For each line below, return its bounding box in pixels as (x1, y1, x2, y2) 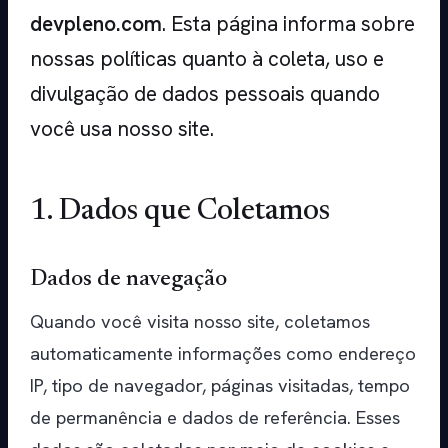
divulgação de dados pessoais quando (30, 80, 380, 108)
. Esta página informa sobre (162, 10, 415, 38)
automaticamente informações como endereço (30, 341, 416, 367)
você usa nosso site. (30, 115, 214, 143)
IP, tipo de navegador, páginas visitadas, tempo (30, 373, 410, 399)
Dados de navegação (30, 268, 227, 292)
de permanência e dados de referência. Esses (30, 405, 400, 431)
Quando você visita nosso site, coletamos (30, 309, 370, 335)
